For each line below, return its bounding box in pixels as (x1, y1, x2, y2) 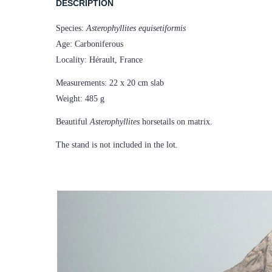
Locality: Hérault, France (56, 55, 143, 65)
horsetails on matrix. (140, 117, 212, 127)
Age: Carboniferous (56, 39, 123, 49)
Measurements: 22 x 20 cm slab (56, 78, 164, 88)
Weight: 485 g (56, 94, 104, 104)
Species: (56, 24, 86, 33)
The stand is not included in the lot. (56, 140, 178, 149)
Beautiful (56, 117, 90, 127)
